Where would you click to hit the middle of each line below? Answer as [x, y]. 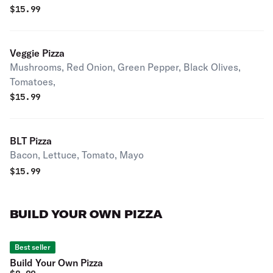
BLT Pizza [31, 141]
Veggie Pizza [37, 53]
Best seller [33, 247]
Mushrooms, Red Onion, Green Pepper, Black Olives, [125, 67]
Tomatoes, [33, 82]
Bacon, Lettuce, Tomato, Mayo [77, 155]
